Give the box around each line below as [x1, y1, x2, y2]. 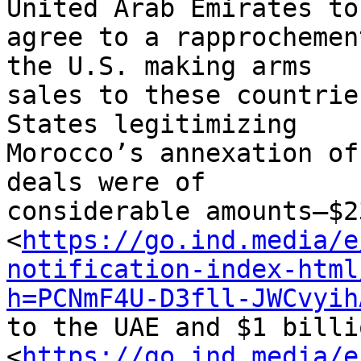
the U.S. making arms [6, 52, 328, 81]
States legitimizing [6, 110, 313, 139]
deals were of [6, 168, 221, 197]
